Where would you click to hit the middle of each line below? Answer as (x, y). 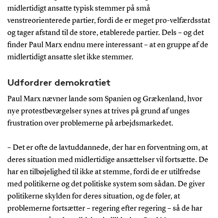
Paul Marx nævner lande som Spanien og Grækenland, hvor (105, 99)
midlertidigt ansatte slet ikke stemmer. (70, 57)
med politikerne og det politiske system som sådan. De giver (106, 184)
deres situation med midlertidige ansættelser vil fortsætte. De (108, 160)
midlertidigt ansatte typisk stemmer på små (79, 9)
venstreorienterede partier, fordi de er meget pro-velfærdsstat (109, 21)
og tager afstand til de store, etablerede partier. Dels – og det (105, 33)
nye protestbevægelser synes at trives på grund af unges (98, 111)
